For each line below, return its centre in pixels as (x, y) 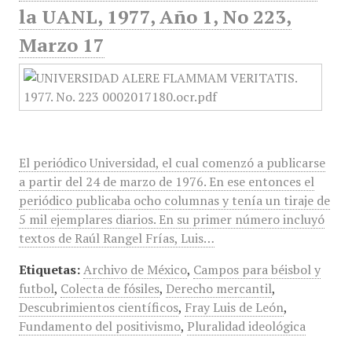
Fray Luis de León (234, 307)
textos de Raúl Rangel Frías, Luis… (116, 238)
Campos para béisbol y (257, 269)
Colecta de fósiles (110, 288)
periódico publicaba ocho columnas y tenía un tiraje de (174, 200)
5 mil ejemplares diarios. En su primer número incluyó (171, 219)
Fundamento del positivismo (99, 326)
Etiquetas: (49, 269)
